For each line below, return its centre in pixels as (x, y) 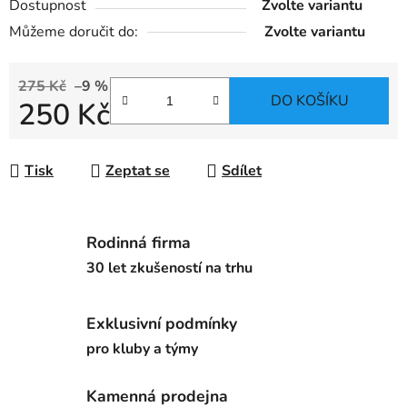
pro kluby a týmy (142, 348)
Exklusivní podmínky (162, 323)
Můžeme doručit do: (74, 32)
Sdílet (242, 171)
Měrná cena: (58, 144)
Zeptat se (138, 171)
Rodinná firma (139, 242)
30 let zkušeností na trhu (169, 268)
